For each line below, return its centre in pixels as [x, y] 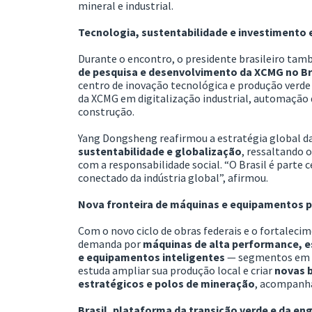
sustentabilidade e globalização [160, 151]
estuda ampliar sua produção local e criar [176, 270]
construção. [106, 111]
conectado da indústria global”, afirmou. [173, 177]
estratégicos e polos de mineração [166, 283]
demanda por [110, 243]
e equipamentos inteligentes [151, 257]
